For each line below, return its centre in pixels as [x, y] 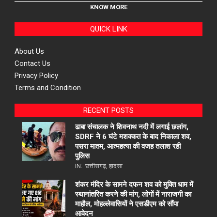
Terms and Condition [48, 87]
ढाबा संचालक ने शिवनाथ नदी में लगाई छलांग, [132, 127]
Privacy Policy [36, 75]
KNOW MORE [108, 7]
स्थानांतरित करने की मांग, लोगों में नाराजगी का [133, 194]
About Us [29, 51]
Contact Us [32, 63]
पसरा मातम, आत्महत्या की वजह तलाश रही [128, 146]
